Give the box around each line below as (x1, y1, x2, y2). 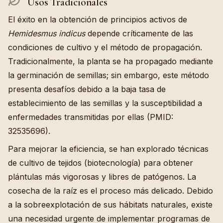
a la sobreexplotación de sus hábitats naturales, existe (8, 200, 213, 210)
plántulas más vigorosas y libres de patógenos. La (8, 172, 196, 182)
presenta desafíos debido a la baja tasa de (8, 84, 166, 95)
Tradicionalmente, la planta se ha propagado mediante (8, 56, 213, 67)
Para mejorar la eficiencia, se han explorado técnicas (8, 144, 209, 154)
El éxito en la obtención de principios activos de (8, 14, 187, 25)
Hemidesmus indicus (8, 28, 85, 39)
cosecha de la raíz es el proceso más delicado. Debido (8, 186, 213, 196)
